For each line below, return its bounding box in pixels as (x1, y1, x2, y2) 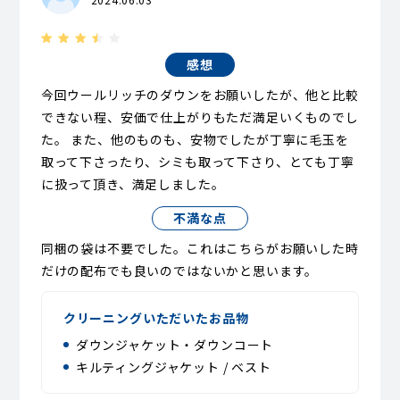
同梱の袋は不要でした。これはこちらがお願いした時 (40, 238, 359, 257)
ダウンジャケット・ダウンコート (75, 335, 274, 354)
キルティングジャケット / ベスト (75, 357, 271, 376)
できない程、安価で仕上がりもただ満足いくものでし (40, 107, 359, 126)
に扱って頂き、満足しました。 (40, 174, 225, 193)
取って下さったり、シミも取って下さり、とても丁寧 (40, 152, 354, 171)
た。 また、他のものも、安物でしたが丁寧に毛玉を (40, 129, 349, 148)
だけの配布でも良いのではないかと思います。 (40, 261, 319, 279)
